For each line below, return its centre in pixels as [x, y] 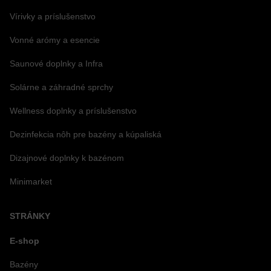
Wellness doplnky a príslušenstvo [73, 110]
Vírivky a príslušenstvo [53, 16]
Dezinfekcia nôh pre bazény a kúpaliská [86, 134]
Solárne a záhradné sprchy [61, 87]
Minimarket [31, 181]
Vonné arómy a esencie [55, 40]
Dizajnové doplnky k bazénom [67, 158]
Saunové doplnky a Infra [56, 63]
